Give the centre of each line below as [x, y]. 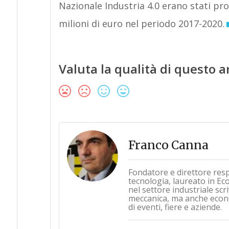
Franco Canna [168, 145]
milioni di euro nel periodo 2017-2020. [141, 24]
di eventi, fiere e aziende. [175, 207]
